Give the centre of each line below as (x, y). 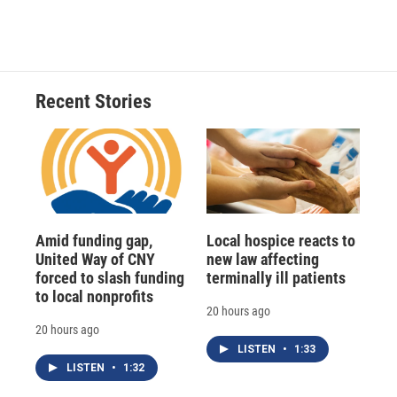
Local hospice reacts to (280, 240)
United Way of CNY (95, 259)
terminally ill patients (276, 277)
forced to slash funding (110, 277)
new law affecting (262, 259)
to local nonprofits (94, 296)
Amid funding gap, (94, 240)
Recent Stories (93, 101)
